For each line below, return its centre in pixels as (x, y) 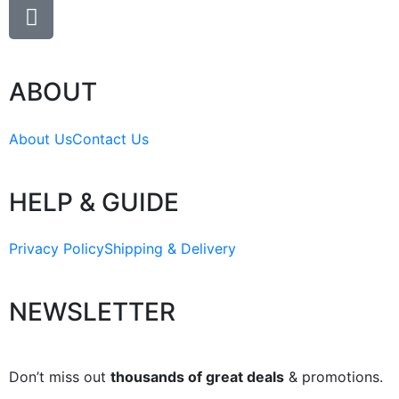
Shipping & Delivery (170, 249)
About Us (41, 138)
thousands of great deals (197, 376)
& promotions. (334, 376)
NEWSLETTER (92, 312)
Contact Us (110, 138)
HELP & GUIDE (94, 202)
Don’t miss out (60, 376)
